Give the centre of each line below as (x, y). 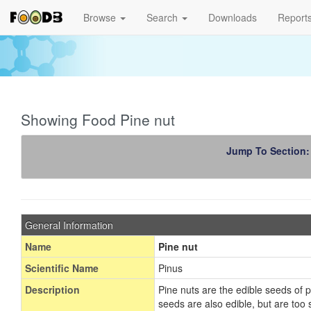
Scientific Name (62, 268)
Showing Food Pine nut (98, 119)
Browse (101, 17)
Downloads (233, 17)
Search (163, 17)
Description (52, 289)
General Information (69, 225)
